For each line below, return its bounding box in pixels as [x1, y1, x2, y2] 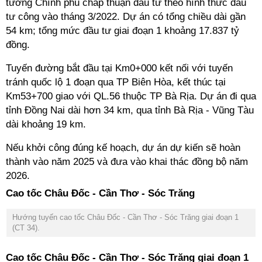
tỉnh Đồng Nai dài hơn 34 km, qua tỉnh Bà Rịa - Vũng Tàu [6, 105, 254, 116]
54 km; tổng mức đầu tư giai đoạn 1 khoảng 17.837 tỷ [6, 25, 239, 36]
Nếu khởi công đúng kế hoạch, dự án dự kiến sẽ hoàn [6, 142, 240, 153]
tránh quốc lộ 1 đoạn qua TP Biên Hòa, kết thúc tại [6, 77, 226, 88]
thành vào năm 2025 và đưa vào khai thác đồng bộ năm [6, 156, 248, 167]
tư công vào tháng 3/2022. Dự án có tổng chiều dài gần [6, 11, 246, 22]
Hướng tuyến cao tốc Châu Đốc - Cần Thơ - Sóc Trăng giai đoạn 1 [12, 213, 239, 222]
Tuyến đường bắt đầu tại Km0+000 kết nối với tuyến [6, 63, 233, 74]
